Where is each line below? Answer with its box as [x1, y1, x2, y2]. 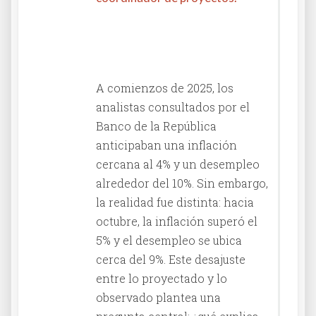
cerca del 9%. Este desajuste [96, 251, 245, 267]
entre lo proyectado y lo [96, 270, 227, 286]
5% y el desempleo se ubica [96, 232, 242, 248]
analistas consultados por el [96, 99, 250, 114]
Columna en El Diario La [96, 16, 236, 32]
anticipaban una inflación [96, 137, 237, 152]
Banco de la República [96, 118, 217, 133]
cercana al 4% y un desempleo [96, 156, 260, 171]
